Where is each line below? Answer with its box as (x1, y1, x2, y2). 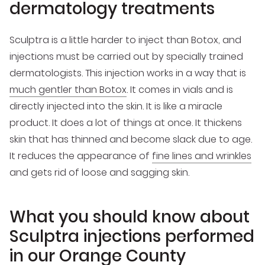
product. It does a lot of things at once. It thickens (9, 115, 242, 130)
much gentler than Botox (9, 82, 127, 96)
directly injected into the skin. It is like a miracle (9, 99, 222, 113)
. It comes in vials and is (127, 82, 233, 96)
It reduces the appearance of (9, 148, 152, 163)
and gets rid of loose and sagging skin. (9, 165, 189, 179)
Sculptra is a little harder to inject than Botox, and (9, 33, 241, 47)
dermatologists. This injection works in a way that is (9, 66, 246, 80)
